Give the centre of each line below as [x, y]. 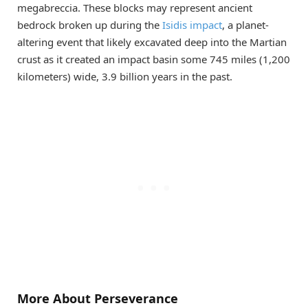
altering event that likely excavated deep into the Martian [152, 42]
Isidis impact [192, 24]
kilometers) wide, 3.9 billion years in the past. [125, 76]
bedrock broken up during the [90, 24]
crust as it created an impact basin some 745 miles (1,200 [154, 59]
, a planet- [245, 24]
